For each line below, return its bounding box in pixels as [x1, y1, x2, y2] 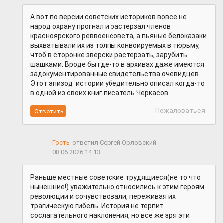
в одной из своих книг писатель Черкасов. [30, 89, 170, 97]
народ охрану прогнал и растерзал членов [30, 22, 171, 31]
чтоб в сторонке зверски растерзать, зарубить [30, 51, 187, 59]
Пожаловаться [154, 107, 205, 115]
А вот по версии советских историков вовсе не [30, 13, 187, 21]
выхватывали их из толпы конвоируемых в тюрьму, [30, 41, 200, 50]
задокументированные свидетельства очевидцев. [30, 70, 200, 78]
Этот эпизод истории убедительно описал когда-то [30, 79, 206, 88]
